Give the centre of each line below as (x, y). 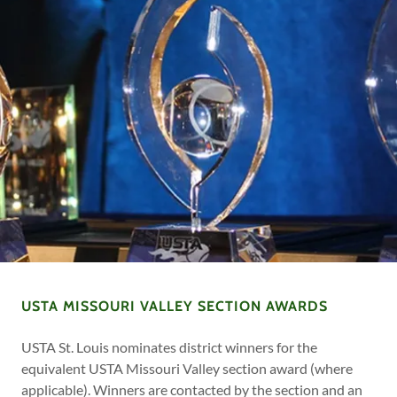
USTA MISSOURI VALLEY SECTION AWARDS (175, 307)
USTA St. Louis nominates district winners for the (169, 347)
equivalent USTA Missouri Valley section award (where (187, 369)
